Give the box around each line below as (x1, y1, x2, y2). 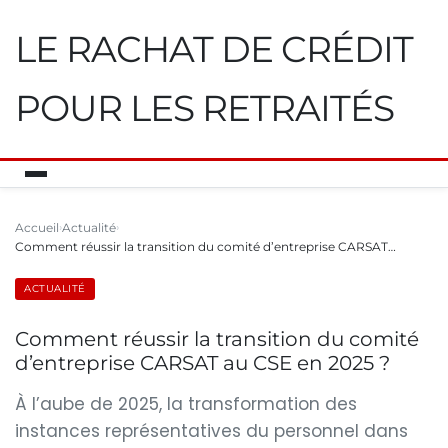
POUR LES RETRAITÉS (15, 86, 394, 130)
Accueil (15, 220, 59, 235)
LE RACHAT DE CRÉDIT (15, 27, 413, 71)
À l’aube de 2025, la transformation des (15, 392, 357, 417)
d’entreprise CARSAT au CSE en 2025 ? (15, 351, 390, 376)
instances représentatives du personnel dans (15, 419, 408, 444)
